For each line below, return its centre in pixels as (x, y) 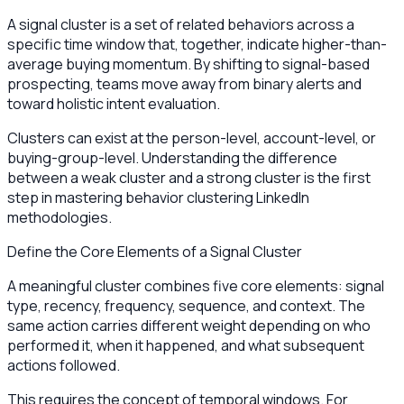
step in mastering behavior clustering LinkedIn (158, 198)
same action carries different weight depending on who (189, 326)
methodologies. (60, 218)
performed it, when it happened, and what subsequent (186, 346)
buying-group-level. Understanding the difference (172, 158)
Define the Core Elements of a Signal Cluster (155, 252)
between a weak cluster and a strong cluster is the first (189, 178)
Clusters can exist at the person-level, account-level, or (192, 138)
